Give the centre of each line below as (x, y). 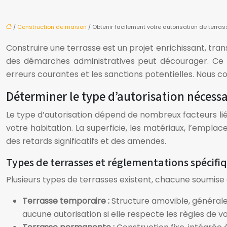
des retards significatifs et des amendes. (86, 141)
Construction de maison (52, 27)
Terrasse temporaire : (67, 201)
